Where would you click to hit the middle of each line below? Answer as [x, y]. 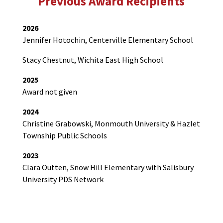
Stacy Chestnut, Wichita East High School [93, 60]
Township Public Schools [64, 136]
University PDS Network [63, 179]
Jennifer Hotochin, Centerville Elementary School [108, 40]
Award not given [50, 92]
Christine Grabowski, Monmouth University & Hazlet [111, 124]
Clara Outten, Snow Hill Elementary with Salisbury [108, 167]
